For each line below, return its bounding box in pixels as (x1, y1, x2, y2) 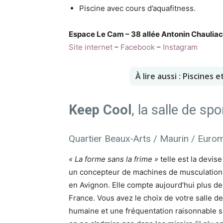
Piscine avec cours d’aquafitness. (79, 3, 196, 13)
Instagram (163, 42, 198, 52)
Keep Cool (69, 102, 131, 118)
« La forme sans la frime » (69, 154, 158, 164)
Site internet (69, 42, 112, 52)
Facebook (120, 42, 155, 52)
